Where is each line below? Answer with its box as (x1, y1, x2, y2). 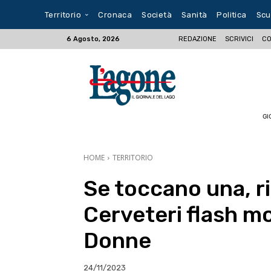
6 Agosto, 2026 (66, 35, 120, 43)
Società (142, 10, 172, 19)
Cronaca (98, 10, 132, 19)
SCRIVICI (225, 34, 254, 43)
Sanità (181, 10, 207, 19)
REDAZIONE (178, 34, 217, 43)
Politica (217, 10, 247, 19)
